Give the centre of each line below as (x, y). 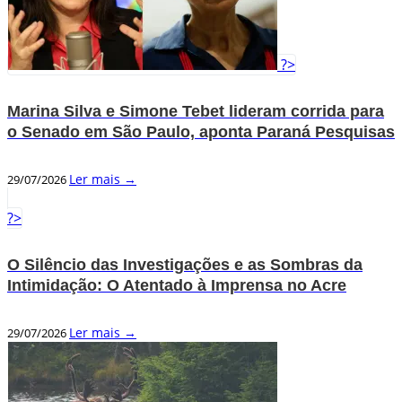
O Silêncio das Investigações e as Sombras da (185, 264)
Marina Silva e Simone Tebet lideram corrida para (196, 111)
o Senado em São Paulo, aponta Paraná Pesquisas (201, 131)
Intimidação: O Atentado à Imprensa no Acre (177, 285)
